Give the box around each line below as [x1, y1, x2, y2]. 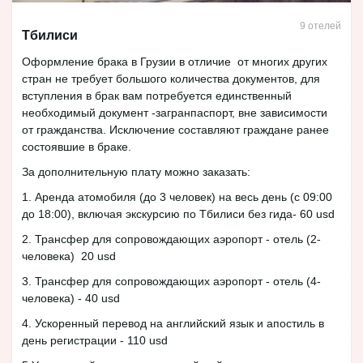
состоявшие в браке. [22, 139, 131, 153]
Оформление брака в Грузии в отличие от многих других [22, 54, 327, 68]
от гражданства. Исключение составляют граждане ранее [22, 122, 329, 136]
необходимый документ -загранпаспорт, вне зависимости [22, 105, 327, 119]
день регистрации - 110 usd [22, 333, 168, 347]
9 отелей [299, 19, 341, 32]
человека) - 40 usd [22, 291, 120, 305]
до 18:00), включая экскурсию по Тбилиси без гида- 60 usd [22, 207, 335, 220]
